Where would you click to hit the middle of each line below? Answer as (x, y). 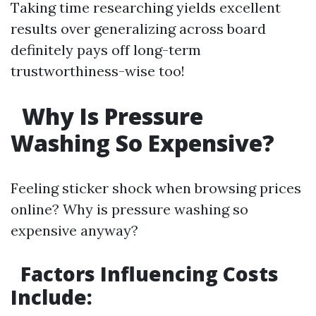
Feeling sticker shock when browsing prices (156, 188)
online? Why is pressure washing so (129, 209)
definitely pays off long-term (106, 49)
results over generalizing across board (138, 28)
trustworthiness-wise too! (98, 71)
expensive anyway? (74, 230)
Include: (51, 297)
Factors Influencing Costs (147, 273)
